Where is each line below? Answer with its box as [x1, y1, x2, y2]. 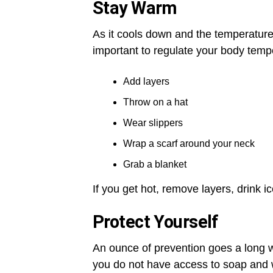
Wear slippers [123, 118, 183, 129]
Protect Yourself [93, 211, 219, 233]
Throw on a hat [123, 97, 188, 108]
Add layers [123, 76, 169, 87]
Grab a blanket [123, 159, 186, 170]
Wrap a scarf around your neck [123, 138, 255, 149]
